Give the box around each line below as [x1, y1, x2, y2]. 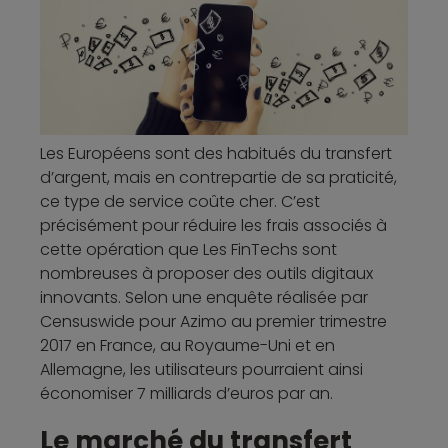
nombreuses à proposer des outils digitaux [40, 261, 373, 285]
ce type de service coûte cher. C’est [40, 189, 320, 213]
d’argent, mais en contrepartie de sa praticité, [40, 165, 397, 189]
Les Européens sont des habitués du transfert [40, 141, 392, 165]
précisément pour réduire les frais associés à [40, 213, 387, 237]
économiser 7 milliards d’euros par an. [40, 381, 333, 405]
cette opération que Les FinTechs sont [40, 237, 337, 261]
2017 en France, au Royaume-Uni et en [40, 333, 335, 357]
